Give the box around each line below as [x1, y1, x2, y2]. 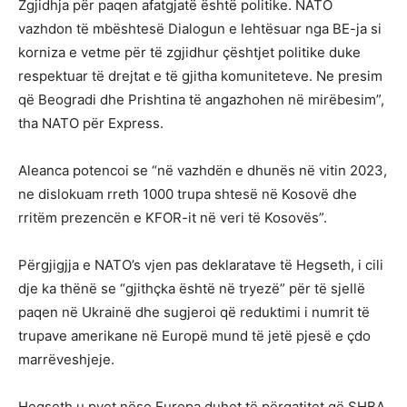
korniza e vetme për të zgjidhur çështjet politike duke [18, 43, 361, 61]
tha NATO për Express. [18, 114, 164, 132]
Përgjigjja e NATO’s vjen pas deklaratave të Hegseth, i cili [18, 255, 383, 273]
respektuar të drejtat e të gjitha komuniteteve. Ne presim [18, 66, 382, 84]
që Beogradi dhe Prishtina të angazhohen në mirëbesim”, [18, 90, 384, 108]
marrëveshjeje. [18, 350, 114, 368]
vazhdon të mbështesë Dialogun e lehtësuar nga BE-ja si [18, 19, 382, 37]
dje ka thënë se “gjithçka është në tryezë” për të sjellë [18, 279, 365, 297]
